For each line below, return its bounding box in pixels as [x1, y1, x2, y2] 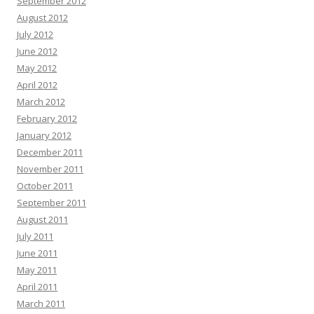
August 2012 [17, 11, 68, 24]
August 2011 [17, 213, 68, 226]
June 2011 [17, 247, 57, 259]
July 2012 [17, 28, 53, 41]
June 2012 [17, 45, 57, 57]
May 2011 [17, 264, 57, 276]
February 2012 [17, 112, 77, 125]
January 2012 [17, 129, 71, 142]
